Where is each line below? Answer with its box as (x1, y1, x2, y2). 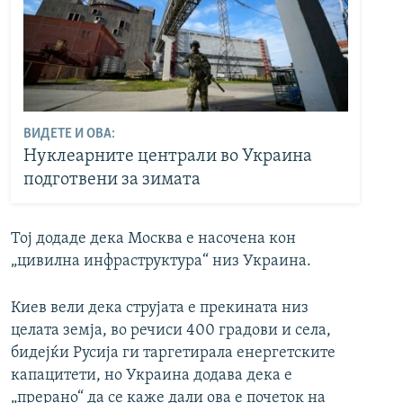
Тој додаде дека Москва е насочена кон (11, 230, 296, 248)
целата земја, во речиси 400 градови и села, (11, 322, 331, 340)
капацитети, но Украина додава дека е (11, 367, 292, 385)
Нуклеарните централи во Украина (22, 147, 312, 166)
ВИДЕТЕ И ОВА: (22, 126, 115, 141)
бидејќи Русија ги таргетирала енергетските (11, 345, 336, 363)
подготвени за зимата (22, 170, 201, 189)
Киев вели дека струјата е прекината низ (11, 300, 309, 318)
